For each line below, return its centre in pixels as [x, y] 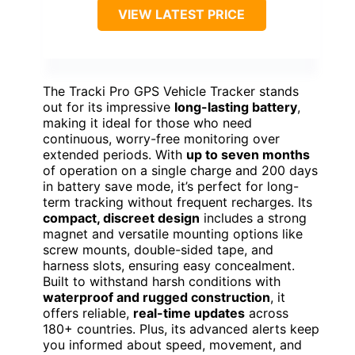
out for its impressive [109, 107]
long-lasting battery [236, 107]
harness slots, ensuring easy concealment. [169, 266]
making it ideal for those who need [147, 123]
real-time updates [189, 313]
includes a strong [253, 218]
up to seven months [248, 155]
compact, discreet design [121, 218]
